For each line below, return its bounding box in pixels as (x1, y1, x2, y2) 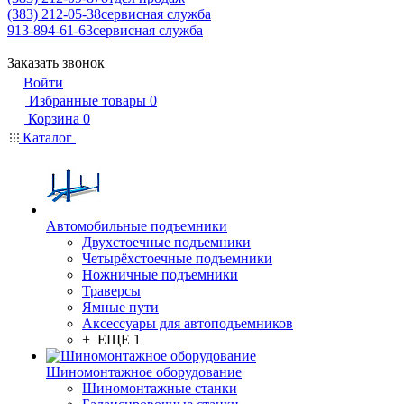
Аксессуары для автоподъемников (82, 316, 293, 331)
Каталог (19, 130, 76, 145)
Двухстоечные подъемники (82, 234, 251, 250)
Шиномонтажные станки (82, 381, 237, 396)
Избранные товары (29, 93, 146, 108)
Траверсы (82, 283, 141, 298)
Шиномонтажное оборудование (46, 364, 242, 380)
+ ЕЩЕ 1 (82, 332, 141, 347)
